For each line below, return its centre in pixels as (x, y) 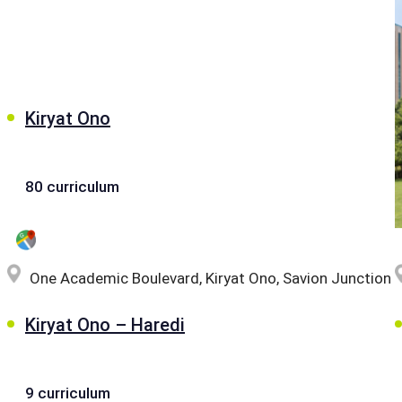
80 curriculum (72, 186)
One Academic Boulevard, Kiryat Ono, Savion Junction (210, 278)
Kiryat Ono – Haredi (105, 324)
